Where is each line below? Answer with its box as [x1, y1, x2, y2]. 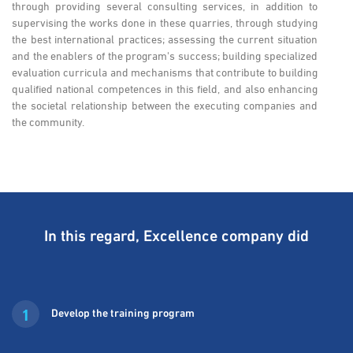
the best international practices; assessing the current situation [12, 30, 318, 46]
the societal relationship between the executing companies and [12, 96, 318, 113]
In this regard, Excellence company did [44, 229, 309, 245]
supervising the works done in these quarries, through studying [12, 13, 318, 30]
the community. [12, 113, 84, 129]
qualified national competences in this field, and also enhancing [12, 80, 318, 96]
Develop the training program [51, 307, 195, 320]
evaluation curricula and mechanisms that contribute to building [12, 63, 318, 80]
